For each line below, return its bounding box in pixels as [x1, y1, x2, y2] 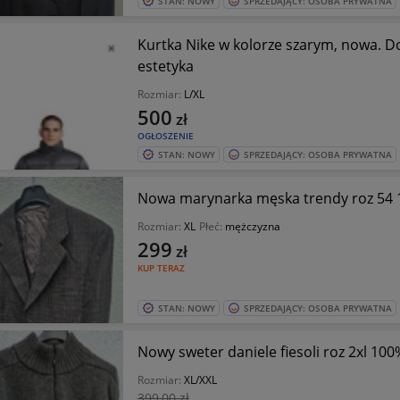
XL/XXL [183, 372, 217, 387]
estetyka [137, 56, 194, 76]
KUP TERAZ [137, 262, 185, 274]
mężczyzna [224, 219, 280, 234]
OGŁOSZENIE [137, 129, 194, 142]
